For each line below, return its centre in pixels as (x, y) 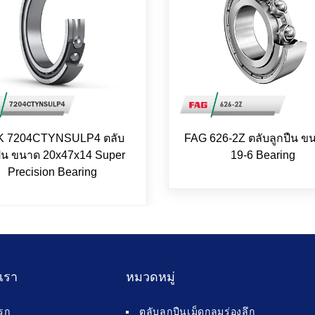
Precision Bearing (52, 172)
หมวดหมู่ (150, 277)
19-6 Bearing (263, 155)
